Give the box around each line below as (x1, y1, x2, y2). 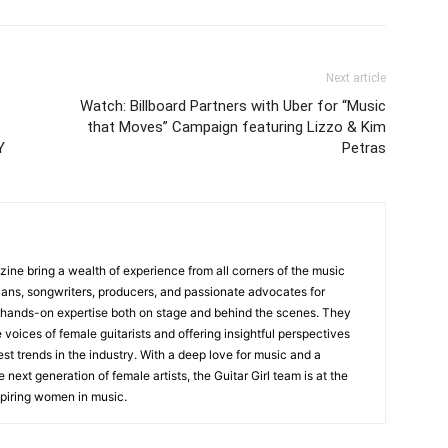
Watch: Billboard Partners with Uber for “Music (80, 97, 386, 115)
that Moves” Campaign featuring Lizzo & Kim (87, 118, 386, 136)
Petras (342, 139, 386, 157)
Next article (326, 71, 386, 85)
